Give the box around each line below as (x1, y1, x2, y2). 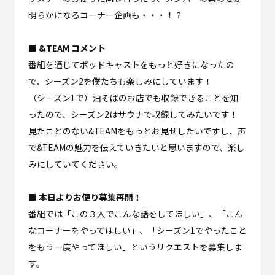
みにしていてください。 (28, 158, 123, 171)
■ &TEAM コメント (28, 42, 106, 55)
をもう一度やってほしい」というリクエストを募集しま (28, 241, 242, 254)
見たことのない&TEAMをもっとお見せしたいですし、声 (28, 125, 246, 137)
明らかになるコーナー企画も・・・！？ (28, 9, 183, 21)
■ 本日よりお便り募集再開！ (28, 191, 142, 204)
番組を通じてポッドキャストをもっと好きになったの (28, 58, 234, 71)
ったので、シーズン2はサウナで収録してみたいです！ (28, 108, 238, 121)
